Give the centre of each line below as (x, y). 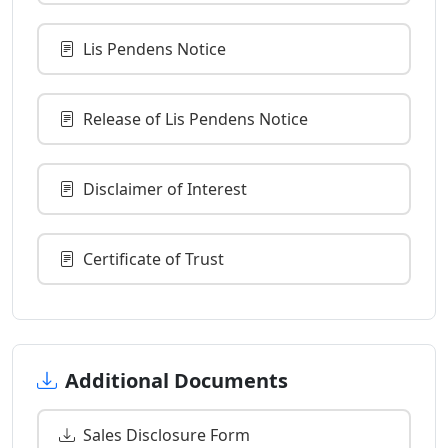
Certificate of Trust (153, 258)
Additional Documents (176, 380)
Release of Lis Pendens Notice (195, 118)
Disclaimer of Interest (165, 188)
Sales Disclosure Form (166, 434)
